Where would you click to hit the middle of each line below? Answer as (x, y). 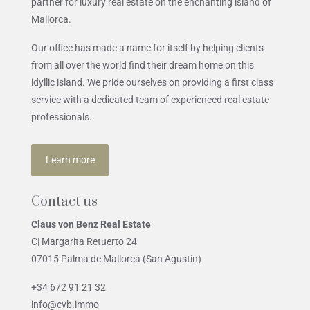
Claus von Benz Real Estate (91, 225)
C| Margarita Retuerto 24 (84, 242)
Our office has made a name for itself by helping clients (147, 47)
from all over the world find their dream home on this (143, 65)
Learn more (70, 160)
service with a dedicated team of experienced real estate (150, 99)
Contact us (64, 202)
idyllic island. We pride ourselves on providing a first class (152, 82)
